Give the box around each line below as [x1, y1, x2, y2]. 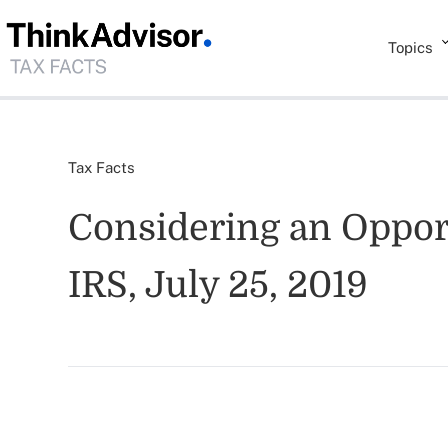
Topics [388, 39, 434, 56]
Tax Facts [68, 159, 135, 176]
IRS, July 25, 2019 [68, 265, 368, 306]
